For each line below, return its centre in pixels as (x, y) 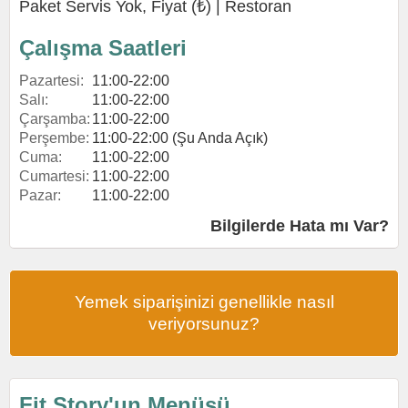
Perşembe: (54, 138)
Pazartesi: (51, 81)
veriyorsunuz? (204, 324)
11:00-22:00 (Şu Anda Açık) (180, 138)
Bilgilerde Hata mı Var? (300, 226)
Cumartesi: (54, 176)
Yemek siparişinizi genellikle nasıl (204, 302)
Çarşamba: (55, 119)
